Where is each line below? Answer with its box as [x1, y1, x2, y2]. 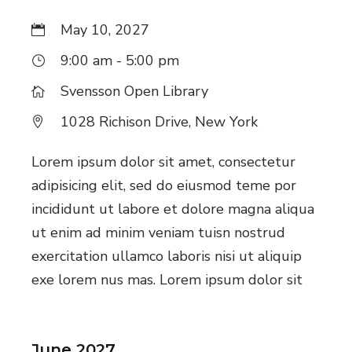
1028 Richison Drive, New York [60, 112, 258, 131]
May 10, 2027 [60, 20, 150, 39]
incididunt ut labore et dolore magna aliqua [31, 199, 315, 218]
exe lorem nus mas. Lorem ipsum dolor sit [31, 269, 303, 289]
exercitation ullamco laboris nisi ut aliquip [31, 246, 302, 266]
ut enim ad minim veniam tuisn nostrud [31, 222, 286, 242]
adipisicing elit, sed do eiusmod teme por [31, 175, 297, 195]
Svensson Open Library [60, 81, 209, 101]
